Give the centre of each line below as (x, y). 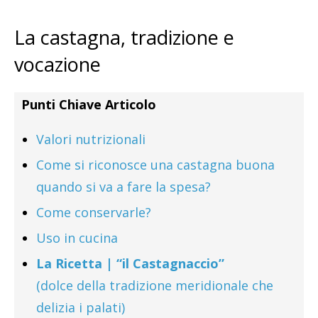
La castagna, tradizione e (124, 38)
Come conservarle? (94, 213)
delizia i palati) (81, 308)
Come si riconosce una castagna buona (155, 165)
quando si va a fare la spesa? (124, 187)
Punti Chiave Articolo (89, 105)
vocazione (57, 65)
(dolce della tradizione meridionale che (155, 286)
